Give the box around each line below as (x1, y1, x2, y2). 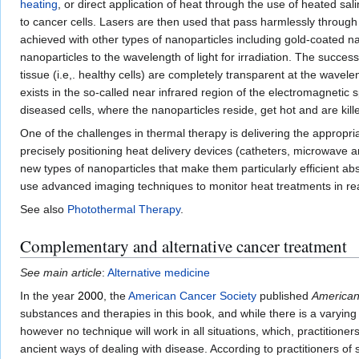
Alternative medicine (107, 266, 210, 280)
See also (20, 203, 67, 216)
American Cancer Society (128, 289, 256, 303)
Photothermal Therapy (67, 203, 180, 216)
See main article (20, 266, 102, 280)
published (256, 289, 312, 303)
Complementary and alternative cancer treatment (20, 235, 347, 258)
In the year (20, 289, 78, 303)
